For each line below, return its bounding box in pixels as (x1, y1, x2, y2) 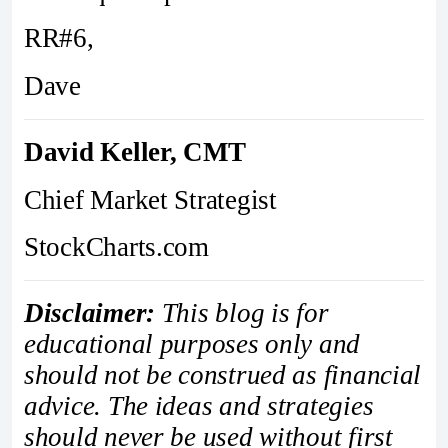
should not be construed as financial (24, 359, 422, 390)
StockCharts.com (24, 232, 209, 263)
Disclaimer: (24, 297, 156, 328)
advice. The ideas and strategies (24, 390, 374, 421)
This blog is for (155, 297, 329, 328)
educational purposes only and (24, 328, 361, 359)
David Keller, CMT (24, 136, 246, 167)
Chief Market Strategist (24, 184, 277, 215)
